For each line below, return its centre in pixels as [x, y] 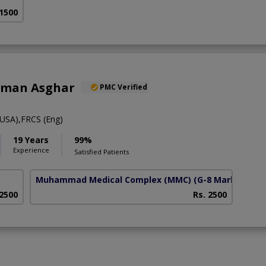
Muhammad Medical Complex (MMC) [114, 179]
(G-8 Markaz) [221, 179]
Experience [31, 150]
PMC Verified [123, 87]
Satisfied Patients [102, 151]
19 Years [31, 140]
